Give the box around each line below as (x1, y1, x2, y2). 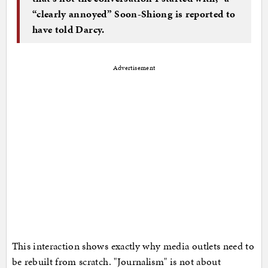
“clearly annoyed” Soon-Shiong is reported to (32, 6, 236, 21)
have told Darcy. (32, 22, 105, 36)
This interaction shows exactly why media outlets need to (11, 239, 255, 254)
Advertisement (112, 63, 156, 73)
